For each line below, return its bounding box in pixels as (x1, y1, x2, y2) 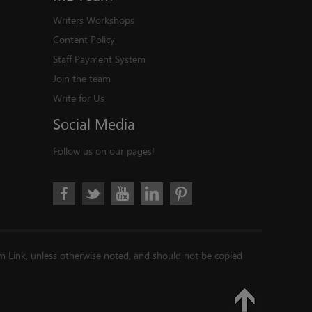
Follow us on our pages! (53, 143, 155, 158)
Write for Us (53, 91, 104, 105)
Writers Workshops (53, 13, 134, 27)
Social (53, 114, 91, 134)
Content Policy (53, 32, 115, 47)
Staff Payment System (53, 52, 146, 66)
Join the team (53, 71, 111, 86)
